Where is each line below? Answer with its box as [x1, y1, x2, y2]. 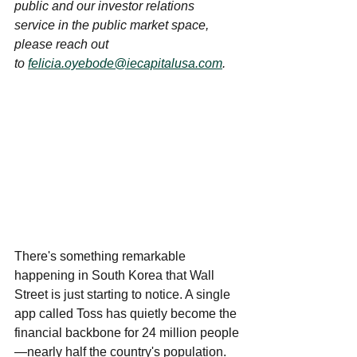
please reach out [14, 37, 112, 51]
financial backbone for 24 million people [14, 326, 239, 340]
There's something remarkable [14, 249, 189, 264]
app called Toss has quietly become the [14, 307, 240, 321]
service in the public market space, [14, 18, 212, 32]
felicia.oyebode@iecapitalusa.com [28, 57, 222, 70]
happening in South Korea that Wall [14, 269, 218, 283]
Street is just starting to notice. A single [14, 288, 233, 302]
